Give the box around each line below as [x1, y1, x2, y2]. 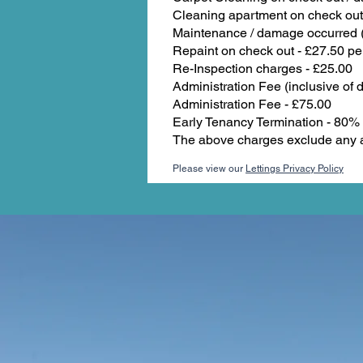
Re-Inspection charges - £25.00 [173, 61, 352, 76]
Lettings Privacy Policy [246, 163, 344, 174]
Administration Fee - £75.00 [173, 96, 331, 112]
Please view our [173, 163, 246, 174]
